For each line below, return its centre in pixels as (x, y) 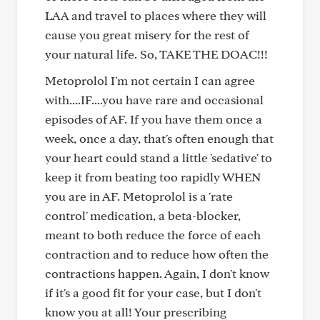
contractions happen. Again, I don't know (157, 273)
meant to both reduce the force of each (153, 235)
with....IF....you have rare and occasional (154, 100)
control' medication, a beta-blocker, (143, 215)
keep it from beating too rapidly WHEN (153, 177)
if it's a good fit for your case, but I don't (153, 292)
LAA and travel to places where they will (156, 15)
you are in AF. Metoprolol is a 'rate (139, 196)
